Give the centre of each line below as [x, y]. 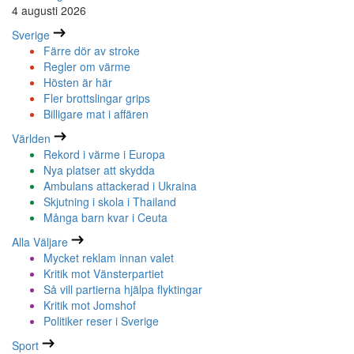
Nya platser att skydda [99, 170]
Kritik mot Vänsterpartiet [104, 274]
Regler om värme [87, 67]
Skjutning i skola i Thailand [110, 202]
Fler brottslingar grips [97, 98]
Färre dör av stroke [92, 51]
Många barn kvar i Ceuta [105, 218]
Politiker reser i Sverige [101, 321]
